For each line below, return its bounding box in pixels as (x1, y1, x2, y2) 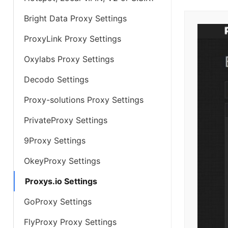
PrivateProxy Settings (24, 115, 107, 125)
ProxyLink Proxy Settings (24, 34, 121, 44)
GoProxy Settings (24, 196, 92, 207)
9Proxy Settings (24, 135, 85, 146)
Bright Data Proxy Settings (24, 13, 127, 23)
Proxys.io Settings (25, 176, 97, 186)
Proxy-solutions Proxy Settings (24, 95, 144, 105)
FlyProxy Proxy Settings (24, 217, 117, 227)
